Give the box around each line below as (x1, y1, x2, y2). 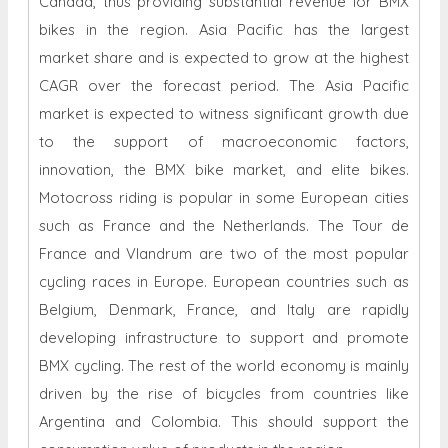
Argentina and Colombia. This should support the (39, 411, 409, 431)
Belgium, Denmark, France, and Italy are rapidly (39, 299, 409, 319)
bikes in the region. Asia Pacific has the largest (39, 19, 409, 39)
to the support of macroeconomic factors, (39, 131, 409, 151)
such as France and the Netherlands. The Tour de (39, 215, 409, 235)
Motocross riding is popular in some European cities (39, 187, 409, 207)
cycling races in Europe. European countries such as (39, 271, 409, 291)
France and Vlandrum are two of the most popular (39, 243, 409, 263)
